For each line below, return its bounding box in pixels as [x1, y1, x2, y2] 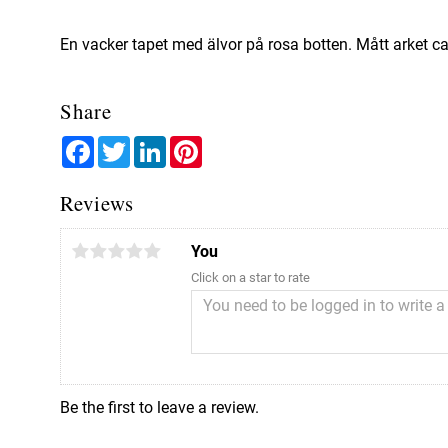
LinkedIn [166, 133, 226, 153]
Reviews [60, 188, 135, 217]
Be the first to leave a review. [60, 397, 259, 417]
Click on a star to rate [191, 269, 310, 285]
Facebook [94, 133, 163, 153]
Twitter [130, 133, 179, 153]
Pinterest [202, 133, 264, 153]
